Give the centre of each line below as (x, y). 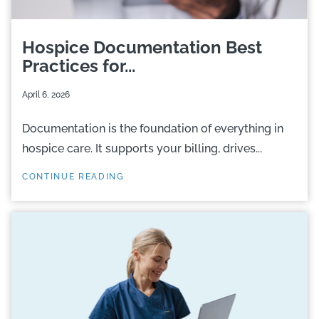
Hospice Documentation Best (142, 47)
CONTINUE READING (73, 177)
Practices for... (79, 66)
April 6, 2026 (46, 95)
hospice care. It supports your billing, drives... (142, 148)
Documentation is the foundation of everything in (153, 129)
